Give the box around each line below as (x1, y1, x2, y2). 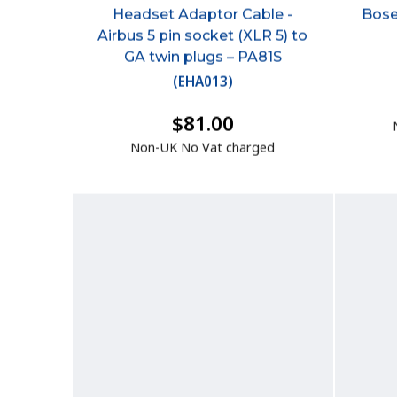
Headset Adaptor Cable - (113, 7, 293, 25)
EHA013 (177, 74, 228, 93)
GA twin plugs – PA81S (123, 50, 282, 67)
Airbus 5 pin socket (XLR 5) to (97, 28, 308, 46)
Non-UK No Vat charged (130, 141, 276, 159)
